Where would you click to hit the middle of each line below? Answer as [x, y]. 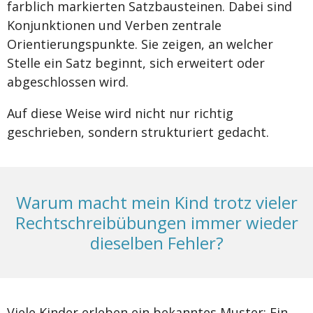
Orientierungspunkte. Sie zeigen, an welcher [140, 44]
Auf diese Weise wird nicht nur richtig [120, 113]
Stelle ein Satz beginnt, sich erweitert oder [136, 63]
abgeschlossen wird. [68, 81]
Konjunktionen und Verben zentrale [114, 25]
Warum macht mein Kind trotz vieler [156, 202]
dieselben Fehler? [156, 242]
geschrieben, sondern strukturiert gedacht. [138, 132]
